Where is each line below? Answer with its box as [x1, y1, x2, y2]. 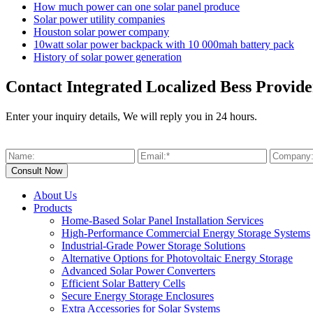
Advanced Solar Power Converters [61, 264, 215, 277]
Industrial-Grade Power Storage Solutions [61, 239, 245, 252]
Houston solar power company [34, 25, 169, 38]
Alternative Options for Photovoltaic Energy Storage [61, 252, 293, 264]
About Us [34, 189, 77, 201]
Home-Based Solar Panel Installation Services [61, 214, 263, 226]
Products [34, 201, 72, 214]
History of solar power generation [34, 50, 182, 63]
